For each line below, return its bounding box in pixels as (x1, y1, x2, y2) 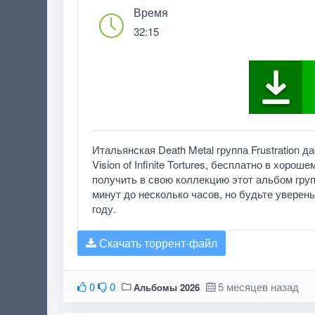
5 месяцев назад (217, 279, 299, 294)
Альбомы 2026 (133, 281, 200, 294)
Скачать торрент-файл (96, 235, 217, 251)
